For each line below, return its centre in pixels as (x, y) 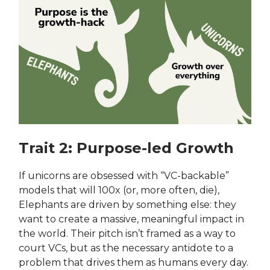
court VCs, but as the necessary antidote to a (126, 248)
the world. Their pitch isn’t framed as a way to (127, 233)
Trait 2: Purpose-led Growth (126, 148)
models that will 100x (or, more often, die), (119, 190)
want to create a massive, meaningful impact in (131, 219)
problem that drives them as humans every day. (133, 262)
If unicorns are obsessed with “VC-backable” (124, 175)
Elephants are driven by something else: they (127, 204)
